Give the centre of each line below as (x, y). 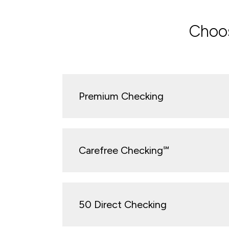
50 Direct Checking (123, 204)
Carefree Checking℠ (124, 150)
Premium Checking (121, 96)
